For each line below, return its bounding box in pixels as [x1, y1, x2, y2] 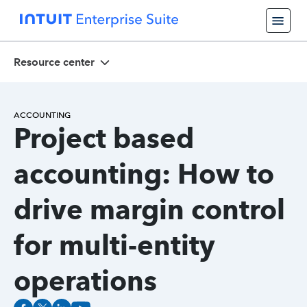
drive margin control [14, 193, 285, 226]
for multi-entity [14, 228, 215, 262]
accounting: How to [14, 157, 274, 191]
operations [14, 264, 157, 297]
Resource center [14, 55, 95, 69]
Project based [14, 121, 194, 155]
